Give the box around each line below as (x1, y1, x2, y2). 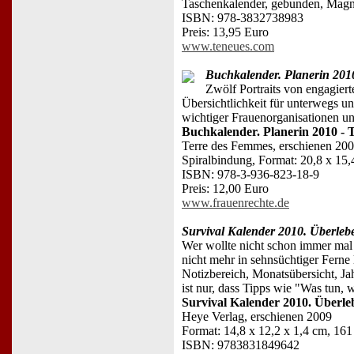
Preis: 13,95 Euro (182, 24, 269, 39)
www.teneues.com (182, 39, 274, 53)
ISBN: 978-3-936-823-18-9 (182, 167, 319, 181)
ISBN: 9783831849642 (182, 337, 299, 352)
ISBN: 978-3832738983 (182, 10, 303, 24)
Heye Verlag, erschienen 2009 (182, 309, 332, 323)
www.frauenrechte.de (182, 195, 289, 209)
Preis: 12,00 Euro (182, 181, 269, 195)
